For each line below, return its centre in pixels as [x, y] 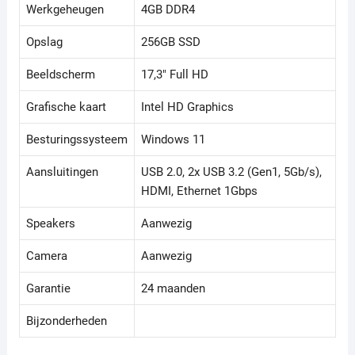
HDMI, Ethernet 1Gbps [199, 191]
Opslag [44, 42]
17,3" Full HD [174, 75]
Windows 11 [173, 140]
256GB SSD [170, 42]
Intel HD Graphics [187, 107]
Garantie [48, 289]
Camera [46, 256]
